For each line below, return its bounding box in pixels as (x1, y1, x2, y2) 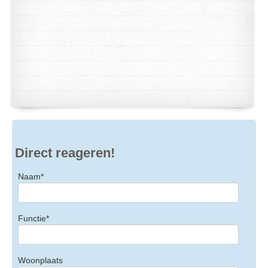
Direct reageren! (15, 145, 115, 161)
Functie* (18, 214, 49, 224)
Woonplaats (18, 255, 63, 266)
